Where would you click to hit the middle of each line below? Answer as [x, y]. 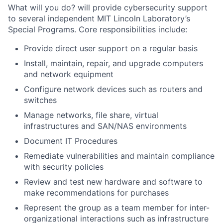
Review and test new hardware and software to [113, 181]
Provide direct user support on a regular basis [111, 48]
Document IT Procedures [71, 141]
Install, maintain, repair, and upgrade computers [113, 63]
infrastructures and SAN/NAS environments [105, 126]
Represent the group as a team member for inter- [117, 207]
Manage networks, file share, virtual [91, 115]
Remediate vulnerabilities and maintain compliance [119, 156]
